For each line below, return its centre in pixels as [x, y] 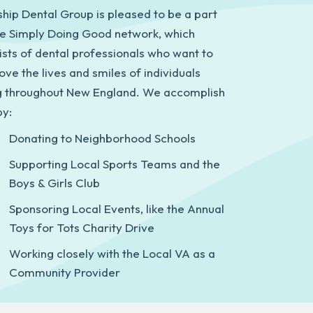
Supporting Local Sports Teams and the [114, 164]
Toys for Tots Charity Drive [81, 227]
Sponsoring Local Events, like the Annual [116, 209]
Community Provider [64, 272]
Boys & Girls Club [54, 183]
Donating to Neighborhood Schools [102, 138]
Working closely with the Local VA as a [112, 253]
